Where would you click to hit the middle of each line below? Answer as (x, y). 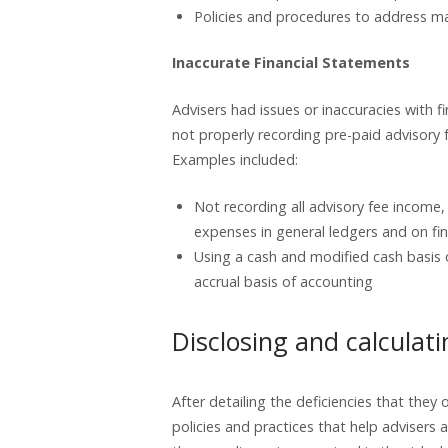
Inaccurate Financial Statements (291, 63)
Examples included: (235, 160)
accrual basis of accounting (283, 281)
